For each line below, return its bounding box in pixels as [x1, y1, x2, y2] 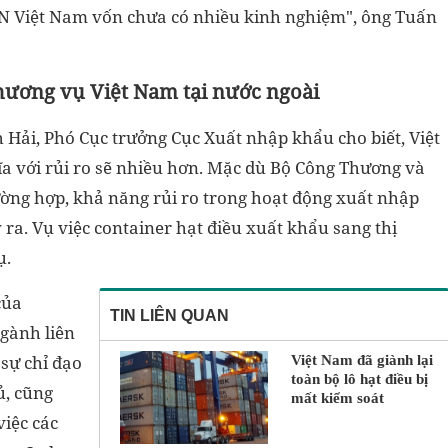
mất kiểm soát [290, 390, 384, 407]
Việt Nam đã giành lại [290, 352, 433, 369]
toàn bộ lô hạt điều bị [290, 371, 428, 388]
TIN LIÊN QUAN [110, 307, 229, 325]
